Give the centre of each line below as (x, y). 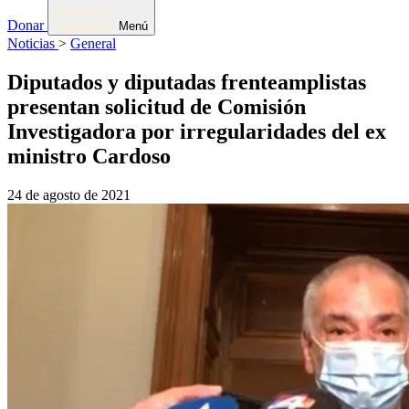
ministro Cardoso (89, 156)
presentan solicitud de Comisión (157, 106)
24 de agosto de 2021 (69, 194)
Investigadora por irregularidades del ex (197, 131)
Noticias (33, 43)
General (93, 43)
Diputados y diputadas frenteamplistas (187, 82)
